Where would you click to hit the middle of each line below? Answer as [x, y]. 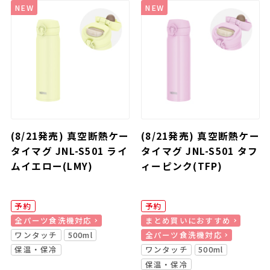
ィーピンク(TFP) [182, 166]
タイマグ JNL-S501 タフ [200, 151]
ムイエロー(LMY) [52, 166]
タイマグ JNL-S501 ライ [69, 151]
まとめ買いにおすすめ [188, 221]
